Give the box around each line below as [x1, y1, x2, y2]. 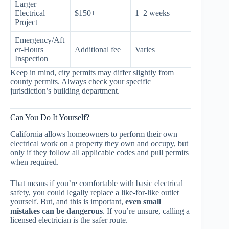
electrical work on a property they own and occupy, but [10, 139, 188, 148]
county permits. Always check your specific [10, 77, 151, 86]
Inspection [15, 54, 48, 63]
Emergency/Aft [15, 35, 64, 44]
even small [125, 197, 161, 206]
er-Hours [15, 44, 43, 54]
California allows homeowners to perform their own [10, 129, 177, 139]
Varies [135, 44, 155, 54]
